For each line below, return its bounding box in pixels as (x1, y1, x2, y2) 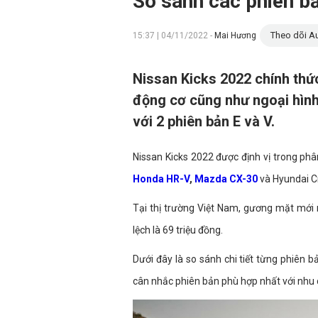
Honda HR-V (133, 173, 190, 185)
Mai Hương (214, 31, 256, 40)
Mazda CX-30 (194, 173, 258, 185)
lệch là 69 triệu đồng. (133, 224, 223, 236)
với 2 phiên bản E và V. (133, 113, 275, 130)
